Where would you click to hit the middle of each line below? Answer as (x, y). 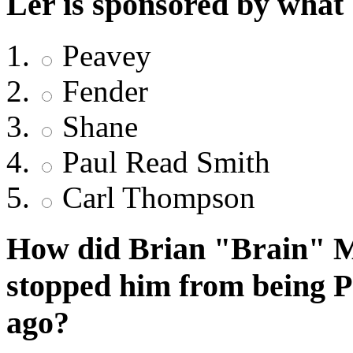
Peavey (103, 55)
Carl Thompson (155, 197)
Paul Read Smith (162, 162)
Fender (101, 91)
